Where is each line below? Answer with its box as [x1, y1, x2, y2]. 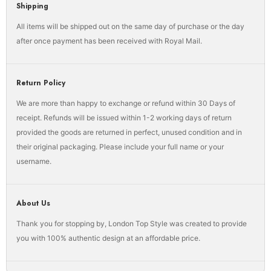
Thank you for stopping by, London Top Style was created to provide [16, 219, 247, 229]
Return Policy [16, 77, 66, 89]
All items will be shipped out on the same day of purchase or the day [16, 22, 245, 31]
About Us [16, 198, 51, 209]
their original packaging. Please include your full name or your [16, 142, 224, 152]
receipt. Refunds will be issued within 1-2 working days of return [16, 113, 232, 123]
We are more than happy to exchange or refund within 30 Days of [16, 99, 236, 108]
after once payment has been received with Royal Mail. [16, 36, 203, 46]
